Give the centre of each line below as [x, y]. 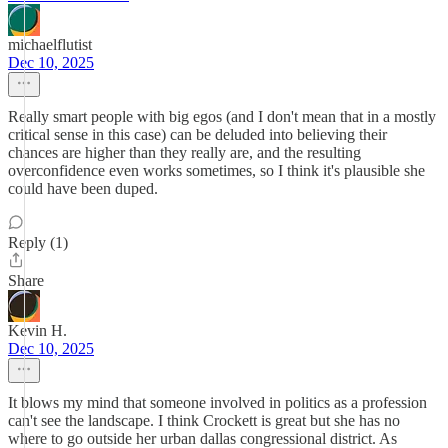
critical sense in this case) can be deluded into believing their [197, 134]
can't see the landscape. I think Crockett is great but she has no [204, 420]
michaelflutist [50, 44]
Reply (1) [38, 242]
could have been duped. [83, 188]
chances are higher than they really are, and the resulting [184, 152]
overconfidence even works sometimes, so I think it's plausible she [216, 170]
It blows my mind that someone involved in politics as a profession [217, 402]
